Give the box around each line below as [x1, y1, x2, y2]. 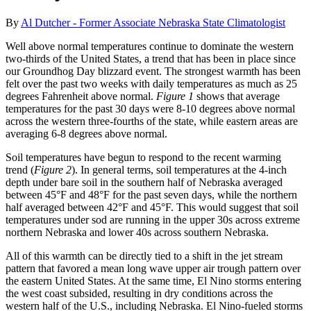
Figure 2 [34, 164, 72, 176]
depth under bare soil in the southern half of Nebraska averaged [6, 176, 283, 189]
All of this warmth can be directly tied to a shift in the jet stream [6, 250, 283, 262]
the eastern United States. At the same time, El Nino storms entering [6, 275, 301, 287]
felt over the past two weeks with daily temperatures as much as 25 [6, 78, 297, 90]
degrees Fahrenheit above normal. [6, 90, 156, 103]
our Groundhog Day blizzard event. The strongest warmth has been [6, 65, 301, 78]
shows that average [194, 90, 280, 103]
